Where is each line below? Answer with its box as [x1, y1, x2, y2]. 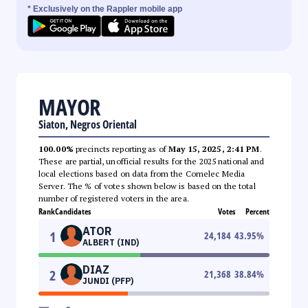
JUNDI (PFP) [82, 275, 133, 286]
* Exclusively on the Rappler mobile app [27, 3, 182, 14]
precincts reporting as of [73, 143, 169, 154]
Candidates [55, 205, 91, 217]
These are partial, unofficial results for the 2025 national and [38, 155, 265, 166]
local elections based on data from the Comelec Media [38, 168, 245, 179]
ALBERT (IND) [82, 236, 139, 247]
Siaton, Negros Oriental [38, 116, 137, 132]
